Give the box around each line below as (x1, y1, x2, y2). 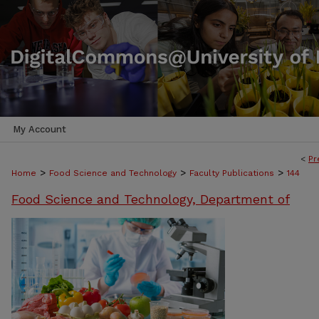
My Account (13, 124, 66, 135)
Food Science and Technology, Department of (11, 192, 290, 206)
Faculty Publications (189, 168, 274, 178)
